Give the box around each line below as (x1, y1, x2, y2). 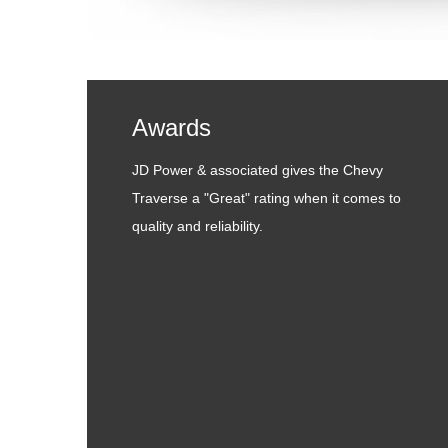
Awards (132, 114, 211, 141)
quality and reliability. (132, 218, 263, 234)
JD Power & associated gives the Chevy (132, 162, 383, 178)
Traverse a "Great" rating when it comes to (132, 190, 401, 206)
